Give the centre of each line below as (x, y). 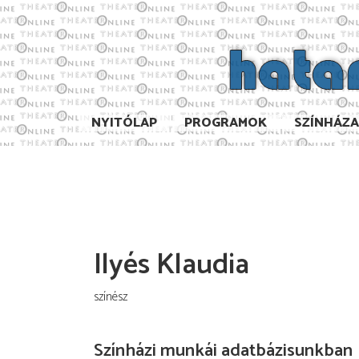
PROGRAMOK (226, 123)
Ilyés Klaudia (171, 264)
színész (111, 296)
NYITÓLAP (124, 123)
